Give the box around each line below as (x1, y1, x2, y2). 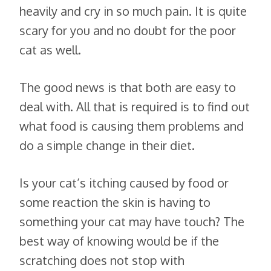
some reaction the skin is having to (19, 194, 211, 210)
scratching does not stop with (19, 252, 184, 268)
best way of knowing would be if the (19, 232, 219, 249)
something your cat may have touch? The (19, 213, 244, 229)
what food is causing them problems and (19, 117, 244, 134)
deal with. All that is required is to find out (19, 98, 250, 114)
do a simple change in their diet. (19, 137, 195, 153)
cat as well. (19, 41, 81, 57)
